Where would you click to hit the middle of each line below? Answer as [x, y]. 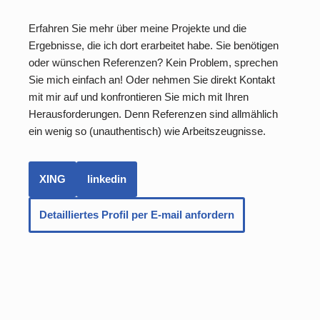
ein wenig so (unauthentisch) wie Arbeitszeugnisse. [147, 131]
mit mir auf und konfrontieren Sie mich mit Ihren [139, 97]
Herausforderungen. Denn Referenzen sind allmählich [153, 114]
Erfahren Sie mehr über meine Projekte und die [137, 29]
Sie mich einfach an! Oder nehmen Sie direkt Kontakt [152, 80]
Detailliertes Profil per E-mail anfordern [137, 215]
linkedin [107, 179]
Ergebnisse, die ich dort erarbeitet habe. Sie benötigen [154, 46]
